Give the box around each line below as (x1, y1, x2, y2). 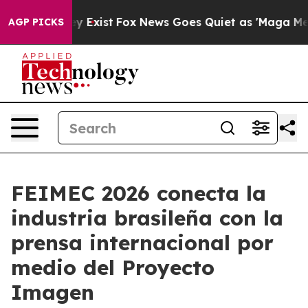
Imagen (11, 279, 94, 305)
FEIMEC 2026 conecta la (11, 180, 266, 206)
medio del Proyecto (11, 254, 214, 280)
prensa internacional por (11, 230, 274, 256)
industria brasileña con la (11, 205, 283, 231)
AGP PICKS (8, 16, 64, 28)
